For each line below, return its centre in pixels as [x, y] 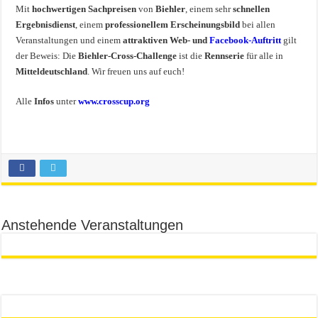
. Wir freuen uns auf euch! [136, 71]
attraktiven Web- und [166, 40]
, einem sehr [209, 9]
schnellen [252, 9]
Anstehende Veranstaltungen [93, 225]
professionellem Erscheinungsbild [173, 24]
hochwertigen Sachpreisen [84, 9]
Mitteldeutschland [52, 71]
